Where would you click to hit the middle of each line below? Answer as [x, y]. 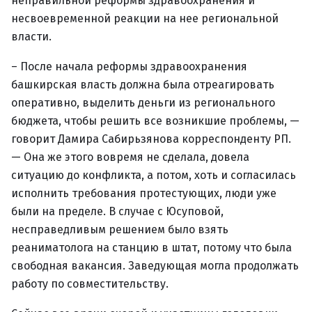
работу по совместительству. [90, 284]
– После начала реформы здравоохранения [129, 67]
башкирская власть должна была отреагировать [143, 85]
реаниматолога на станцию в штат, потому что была [151, 248]
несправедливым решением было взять [120, 229]
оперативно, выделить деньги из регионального [143, 103]
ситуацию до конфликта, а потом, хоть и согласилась [154, 175]
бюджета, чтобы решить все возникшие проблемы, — [155, 121]
